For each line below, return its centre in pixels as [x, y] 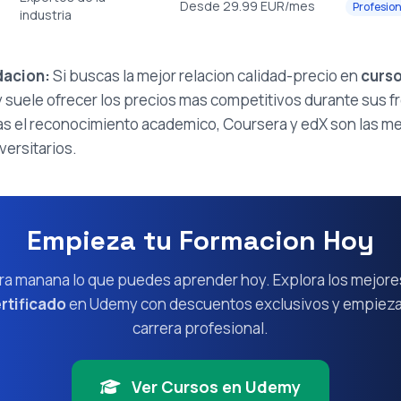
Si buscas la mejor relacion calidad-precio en [205, 76]
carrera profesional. [200, 328]
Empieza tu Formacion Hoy [200, 241]
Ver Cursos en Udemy [214, 386]
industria [46, 15]
